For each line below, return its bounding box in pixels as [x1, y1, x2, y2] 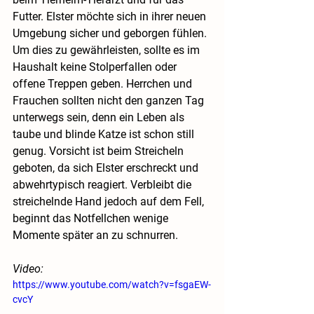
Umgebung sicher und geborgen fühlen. [13, 27, 210, 41]
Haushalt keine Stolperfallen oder [13, 60, 179, 74]
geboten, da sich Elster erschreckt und [13, 161, 201, 175]
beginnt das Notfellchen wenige [13, 212, 171, 226]
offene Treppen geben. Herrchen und [13, 77, 195, 91]
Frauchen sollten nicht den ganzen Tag [13, 94, 207, 108]
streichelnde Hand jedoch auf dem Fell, [13, 195, 207, 209]
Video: [13, 262, 43, 276]
